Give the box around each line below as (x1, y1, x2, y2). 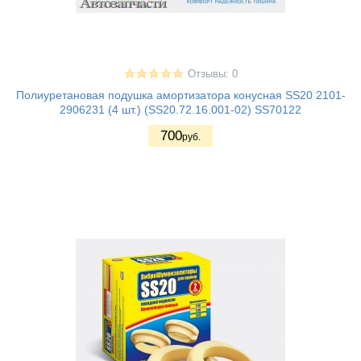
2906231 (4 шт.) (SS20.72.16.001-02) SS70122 (60, 103, 301, 117)
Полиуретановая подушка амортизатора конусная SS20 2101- (15, 89, 346, 102)
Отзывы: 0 (187, 68, 238, 81)
